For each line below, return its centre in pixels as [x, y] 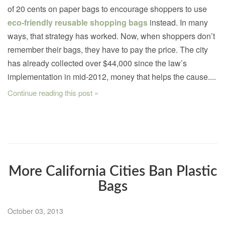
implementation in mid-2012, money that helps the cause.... [112, 77]
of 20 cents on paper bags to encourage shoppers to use [107, 9]
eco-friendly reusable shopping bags [78, 23]
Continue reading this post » [53, 93]
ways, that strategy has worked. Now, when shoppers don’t [111, 36]
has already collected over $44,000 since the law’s [97, 63]
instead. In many [178, 23]
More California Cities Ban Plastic [113, 172]
